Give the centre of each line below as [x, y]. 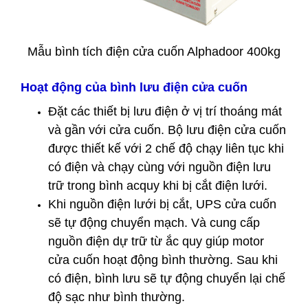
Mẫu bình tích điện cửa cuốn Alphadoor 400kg [154, 52]
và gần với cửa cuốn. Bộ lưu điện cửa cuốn [167, 130]
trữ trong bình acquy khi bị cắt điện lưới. [158, 186]
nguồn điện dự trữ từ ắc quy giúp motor [156, 241]
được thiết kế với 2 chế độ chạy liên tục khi [166, 148]
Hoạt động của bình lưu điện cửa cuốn [134, 87]
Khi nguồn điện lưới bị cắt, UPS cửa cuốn [162, 204]
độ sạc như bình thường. [117, 297]
